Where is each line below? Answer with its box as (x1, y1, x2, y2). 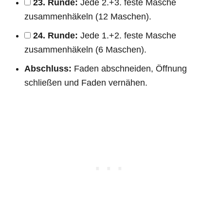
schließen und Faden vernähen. (24, 77, 147, 88)
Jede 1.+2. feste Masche (78, 30, 176, 40)
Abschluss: (24, 63, 72, 73)
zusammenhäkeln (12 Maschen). (24, 11, 151, 21)
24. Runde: (33, 30, 78, 40)
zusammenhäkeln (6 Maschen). (24, 44, 146, 54)
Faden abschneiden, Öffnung (72, 63, 187, 73)
